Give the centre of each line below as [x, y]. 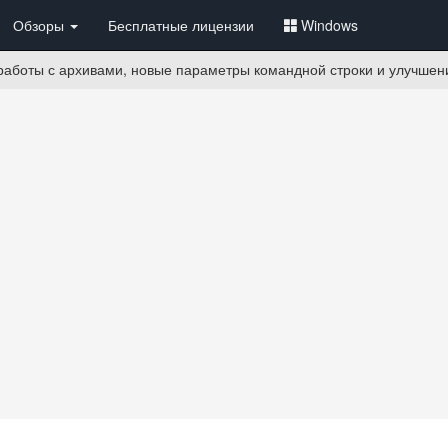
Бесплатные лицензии [181, 25]
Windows [329, 25]
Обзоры [40, 25]
